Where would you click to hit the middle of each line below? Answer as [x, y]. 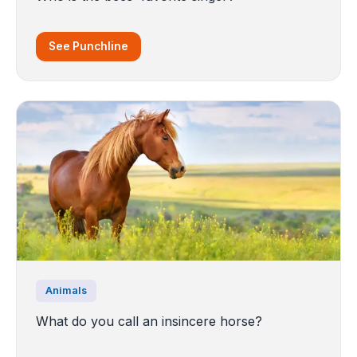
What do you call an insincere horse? [149, 322]
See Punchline [88, 47]
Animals [66, 291]
